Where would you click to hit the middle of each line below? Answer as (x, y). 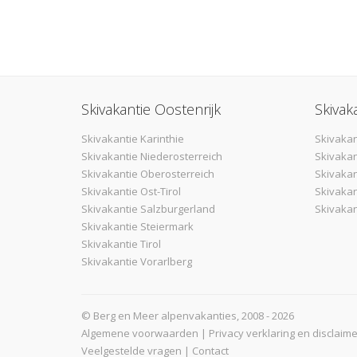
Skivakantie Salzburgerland (148, 208)
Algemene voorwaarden (140, 333)
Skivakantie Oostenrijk (151, 109)
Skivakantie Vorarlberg (137, 261)
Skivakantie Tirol (121, 243)
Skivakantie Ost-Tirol (131, 191)
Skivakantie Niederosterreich (152, 156)
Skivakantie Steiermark (137, 226)
